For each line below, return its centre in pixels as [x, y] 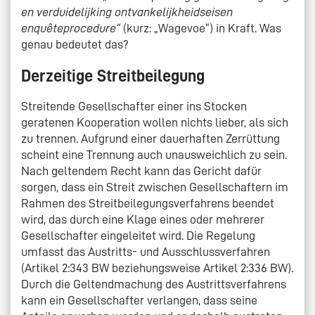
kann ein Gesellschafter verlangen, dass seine [139, 301]
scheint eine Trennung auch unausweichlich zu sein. [154, 155]
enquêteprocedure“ [72, 28]
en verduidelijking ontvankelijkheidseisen [127, 12]
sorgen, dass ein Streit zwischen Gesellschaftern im [155, 187]
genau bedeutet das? [76, 44]
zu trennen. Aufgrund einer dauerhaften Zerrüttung [150, 139]
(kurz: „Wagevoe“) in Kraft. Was [202, 28]
